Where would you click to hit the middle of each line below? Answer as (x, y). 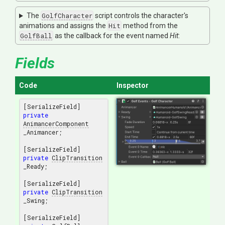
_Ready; (35, 166)
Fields (35, 63)
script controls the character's (141, 16)
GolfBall (36, 36)
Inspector (133, 86)
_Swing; (36, 201)
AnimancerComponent (56, 124)
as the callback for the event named (111, 36)
